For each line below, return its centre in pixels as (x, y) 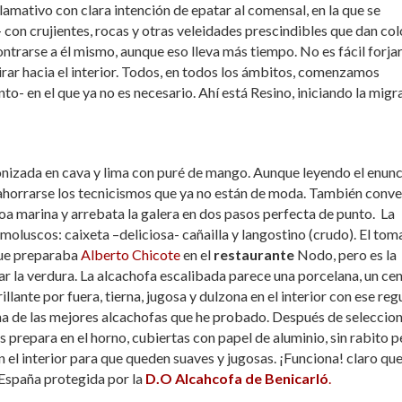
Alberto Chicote (131, 254)
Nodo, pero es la (345, 254)
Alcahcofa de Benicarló (252, 378)
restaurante (253, 254)
